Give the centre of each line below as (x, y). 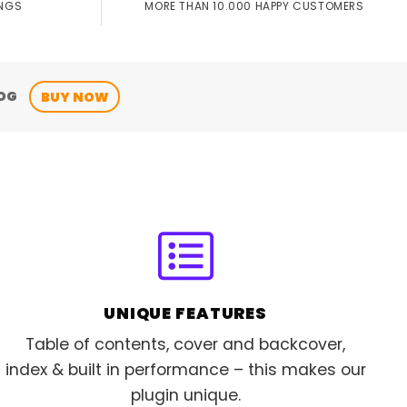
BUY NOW (74, 97)
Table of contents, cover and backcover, (185, 344)
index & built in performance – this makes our (185, 370)
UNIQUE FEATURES (185, 314)
